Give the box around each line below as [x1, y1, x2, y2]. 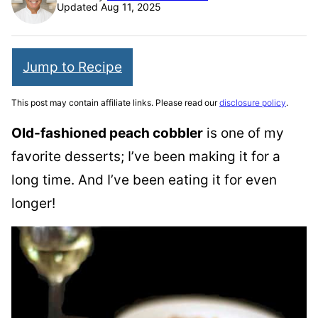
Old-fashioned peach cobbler [11, 125, 203, 141]
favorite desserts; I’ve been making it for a [11, 148, 280, 165]
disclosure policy [219, 97, 286, 108]
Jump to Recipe [23, 59, 122, 75]
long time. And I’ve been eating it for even [11, 172, 277, 188]
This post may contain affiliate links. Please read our [11, 97, 219, 108]
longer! [11, 195, 55, 212]
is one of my [203, 125, 284, 141]
